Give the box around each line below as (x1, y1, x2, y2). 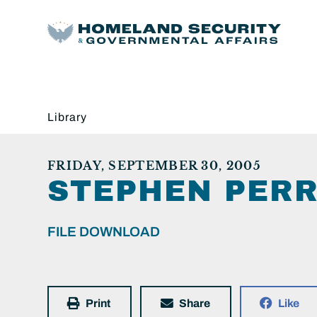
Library (47, 110, 87, 123)
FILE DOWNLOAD (47, 224, 160, 239)
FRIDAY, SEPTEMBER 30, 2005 (47, 158, 261, 173)
